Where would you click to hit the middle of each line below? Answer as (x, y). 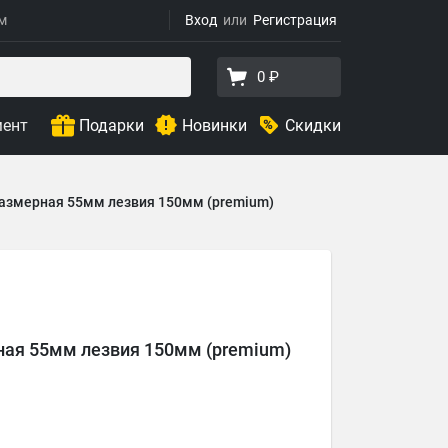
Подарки (111, 125)
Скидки (313, 125)
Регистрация (295, 20)
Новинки (214, 125)
